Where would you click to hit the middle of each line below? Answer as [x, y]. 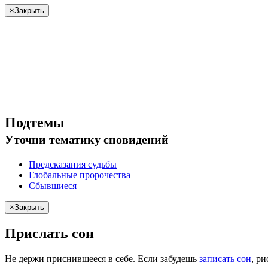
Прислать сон [49, 233]
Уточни [25, 140]
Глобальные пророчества [80, 175]
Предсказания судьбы [73, 165]
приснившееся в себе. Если [102, 258]
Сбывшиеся [53, 186]
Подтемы [35, 123]
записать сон [225, 258]
